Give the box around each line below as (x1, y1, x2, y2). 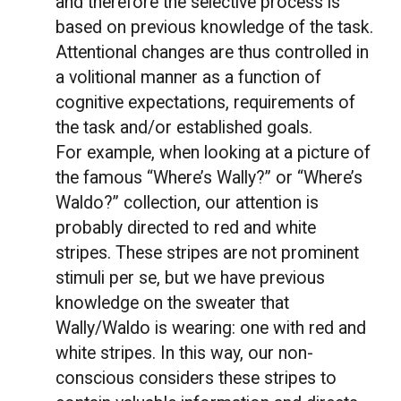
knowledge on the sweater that (55, 292, 290, 313)
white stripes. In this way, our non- (55, 342, 314, 363)
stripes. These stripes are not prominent (55, 242, 360, 263)
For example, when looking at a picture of (55, 141, 371, 163)
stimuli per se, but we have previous (55, 267, 326, 288)
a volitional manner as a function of (55, 66, 322, 88)
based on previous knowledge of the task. (55, 16, 374, 38)
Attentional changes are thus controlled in (55, 41, 370, 63)
